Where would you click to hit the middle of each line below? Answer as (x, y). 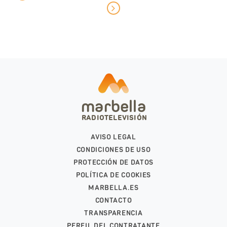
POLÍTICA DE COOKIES (113, 175)
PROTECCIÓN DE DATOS (113, 162)
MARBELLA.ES (113, 188)
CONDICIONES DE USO (113, 150)
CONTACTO (113, 200)
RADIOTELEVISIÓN (114, 118)
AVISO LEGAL (113, 137)
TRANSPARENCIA (113, 213)
